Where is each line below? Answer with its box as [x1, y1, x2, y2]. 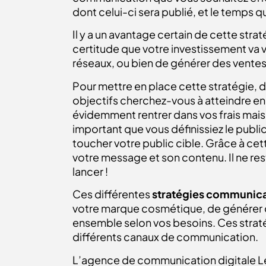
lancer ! [72, 164, 108, 178]
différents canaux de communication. [72, 230, 260, 244]
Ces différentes [72, 187, 152, 201]
